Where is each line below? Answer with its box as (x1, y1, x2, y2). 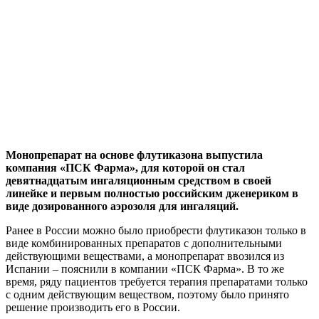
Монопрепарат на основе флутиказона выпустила (6, 148, 263, 161)
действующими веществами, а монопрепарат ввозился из (6, 249, 284, 262)
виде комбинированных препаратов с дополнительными (6, 236, 282, 249)
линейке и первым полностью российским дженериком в (6, 187, 298, 199)
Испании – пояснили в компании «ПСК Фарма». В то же (6, 262, 284, 275)
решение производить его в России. (6, 300, 180, 313)
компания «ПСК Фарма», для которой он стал (6, 161, 245, 174)
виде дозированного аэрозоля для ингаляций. (6, 199, 239, 212)
